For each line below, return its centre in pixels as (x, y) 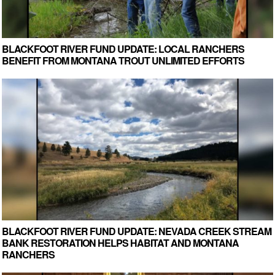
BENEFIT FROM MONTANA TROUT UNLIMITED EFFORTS (123, 60)
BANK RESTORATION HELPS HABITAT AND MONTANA (120, 242)
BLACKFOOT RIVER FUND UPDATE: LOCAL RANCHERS (123, 48)
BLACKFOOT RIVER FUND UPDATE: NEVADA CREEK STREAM (137, 231)
